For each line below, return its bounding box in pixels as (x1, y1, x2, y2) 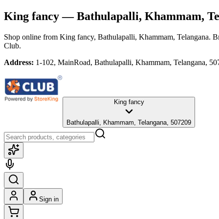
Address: (4, 58, 34, 66)
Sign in (39, 195, 59, 203)
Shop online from (4, 32, 60, 41)
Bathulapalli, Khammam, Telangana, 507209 (66, 118, 191, 126)
